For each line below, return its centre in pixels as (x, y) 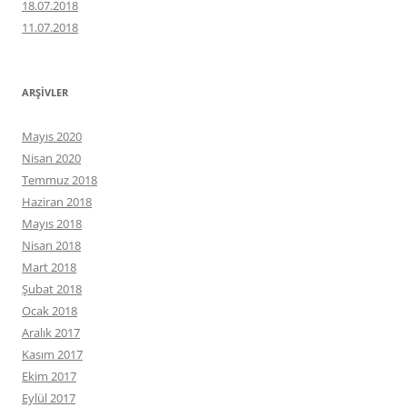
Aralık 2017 (51, 333)
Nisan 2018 (51, 245)
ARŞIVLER (45, 92)
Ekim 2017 (49, 376)
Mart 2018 (49, 267)
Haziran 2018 (57, 202)
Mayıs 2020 (52, 136)
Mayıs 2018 (52, 223)
